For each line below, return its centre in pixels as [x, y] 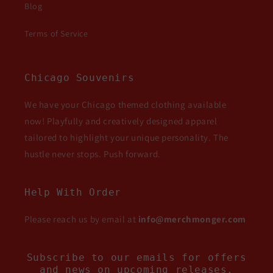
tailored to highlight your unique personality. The [127, 138]
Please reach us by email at [81, 219]
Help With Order [73, 193]
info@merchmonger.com [192, 219]
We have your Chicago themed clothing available [126, 105]
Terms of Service [56, 34]
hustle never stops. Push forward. [93, 154]
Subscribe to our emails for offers [136, 258]
